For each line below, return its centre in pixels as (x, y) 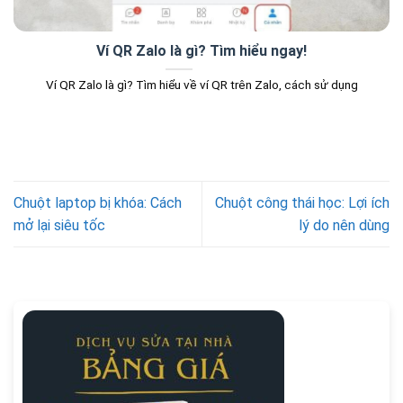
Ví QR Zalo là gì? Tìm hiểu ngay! (201, 51)
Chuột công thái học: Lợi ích (302, 202)
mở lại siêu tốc (59, 225)
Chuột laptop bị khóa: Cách (98, 202)
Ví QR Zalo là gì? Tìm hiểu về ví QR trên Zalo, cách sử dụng (201, 85)
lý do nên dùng (344, 225)
